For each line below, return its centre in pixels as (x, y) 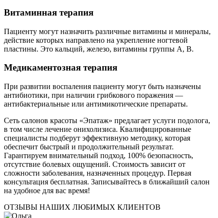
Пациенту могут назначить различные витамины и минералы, (107, 31)
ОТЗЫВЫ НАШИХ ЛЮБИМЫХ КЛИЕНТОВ (82, 207)
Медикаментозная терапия (61, 68)
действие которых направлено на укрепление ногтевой (96, 40)
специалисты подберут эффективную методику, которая (97, 138)
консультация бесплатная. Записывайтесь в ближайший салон (107, 182)
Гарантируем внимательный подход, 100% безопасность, (99, 156)
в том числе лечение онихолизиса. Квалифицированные (98, 129)
